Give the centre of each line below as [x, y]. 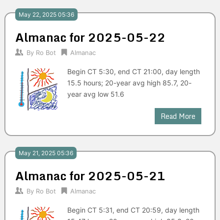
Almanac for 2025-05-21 [90, 175]
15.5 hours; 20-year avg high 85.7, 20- [129, 82]
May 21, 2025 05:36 [46, 153]
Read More [178, 116]
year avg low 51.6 [96, 94]
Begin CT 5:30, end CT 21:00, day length [133, 71]
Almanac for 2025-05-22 [90, 37]
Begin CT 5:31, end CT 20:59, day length [133, 210]
